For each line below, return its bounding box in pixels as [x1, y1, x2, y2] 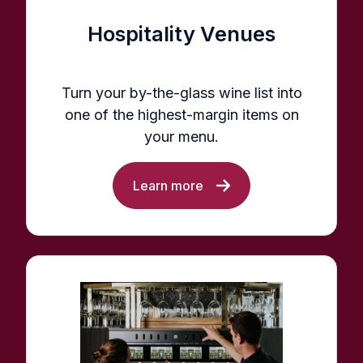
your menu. [144, 127, 219, 145]
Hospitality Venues [88, 21, 275, 47]
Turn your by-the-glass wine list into [61, 83, 302, 101]
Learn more [132, 177, 203, 194]
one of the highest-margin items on [64, 105, 299, 123]
